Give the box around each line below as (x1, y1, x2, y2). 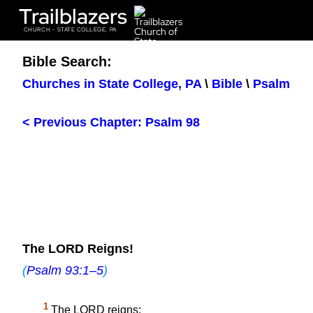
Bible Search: (22, 54, 112, 69)
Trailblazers (18, 2, 127, 30)
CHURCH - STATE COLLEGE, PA (23, 25, 117, 34)
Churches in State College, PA (22, 77, 201, 92)
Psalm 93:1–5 (27, 263, 103, 278)
